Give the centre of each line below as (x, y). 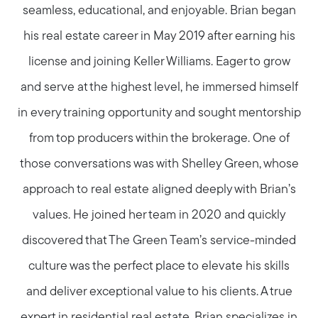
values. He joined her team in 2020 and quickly (159, 215)
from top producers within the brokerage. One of (159, 138)
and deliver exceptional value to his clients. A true (159, 292)
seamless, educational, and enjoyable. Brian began (159, 11)
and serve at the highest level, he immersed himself (159, 87)
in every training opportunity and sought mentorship (159, 113)
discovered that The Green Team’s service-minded (159, 241)
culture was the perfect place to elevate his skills (159, 266)
